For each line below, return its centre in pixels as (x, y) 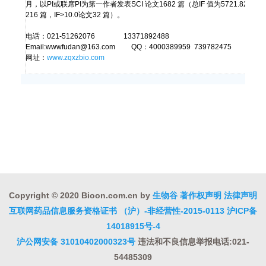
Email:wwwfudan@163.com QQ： (88, 47)
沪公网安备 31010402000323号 (76, 242)
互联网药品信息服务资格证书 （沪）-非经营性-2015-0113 (117, 211)
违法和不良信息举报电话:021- (192, 242)
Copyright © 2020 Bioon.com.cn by (81, 195)
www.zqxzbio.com (76, 58)
